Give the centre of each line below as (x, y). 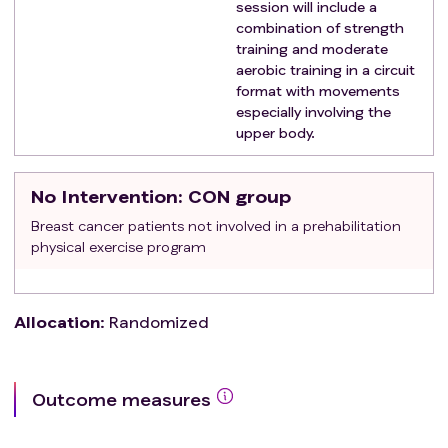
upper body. (275, 132)
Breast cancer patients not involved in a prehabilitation (216, 225)
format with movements (318, 90)
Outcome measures (121, 398)
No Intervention (104, 195)
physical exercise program (118, 246)
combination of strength (320, 27)
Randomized (159, 321)
